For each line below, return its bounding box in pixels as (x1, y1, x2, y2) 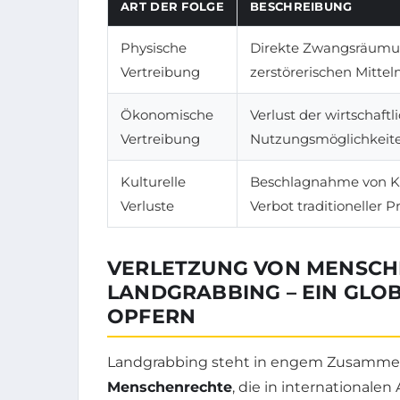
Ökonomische (121, 105, 213, 123)
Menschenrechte (107, 378, 232, 396)
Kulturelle (121, 172, 186, 190)
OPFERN (107, 304, 196, 329)
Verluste (121, 196, 174, 214)
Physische (121, 38, 187, 56)
